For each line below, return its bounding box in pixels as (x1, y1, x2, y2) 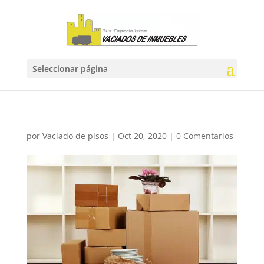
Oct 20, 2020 (117, 130, 167, 141)
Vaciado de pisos (42, 130, 108, 141)
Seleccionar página (32, 63, 108, 74)
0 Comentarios (176, 130, 233, 141)
